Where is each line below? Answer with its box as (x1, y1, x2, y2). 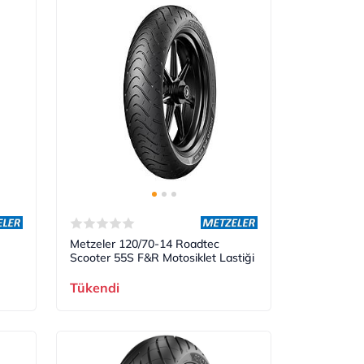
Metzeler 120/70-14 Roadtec (70, 236, 220, 251)
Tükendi (70, 279, 120, 296)
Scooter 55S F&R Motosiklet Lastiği (70, 249, 255, 265)
